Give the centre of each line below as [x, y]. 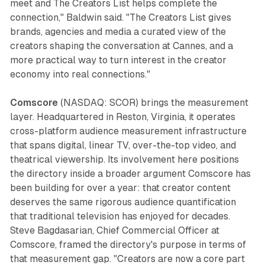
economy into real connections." [80, 75]
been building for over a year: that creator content [120, 188]
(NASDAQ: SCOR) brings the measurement [153, 103]
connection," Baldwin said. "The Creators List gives [120, 18]
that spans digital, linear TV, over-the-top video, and [123, 146]
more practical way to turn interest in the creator [118, 60]
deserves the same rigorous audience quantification [123, 202]
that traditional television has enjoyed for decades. [120, 216]
